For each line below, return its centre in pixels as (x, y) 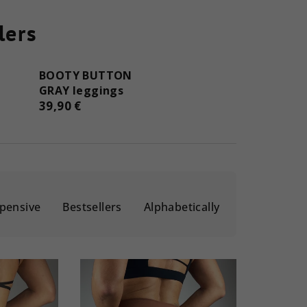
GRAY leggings (82, 90)
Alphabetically (182, 207)
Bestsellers (92, 207)
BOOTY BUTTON (86, 75)
